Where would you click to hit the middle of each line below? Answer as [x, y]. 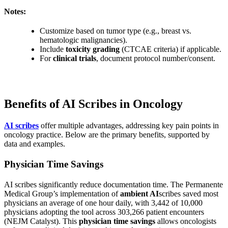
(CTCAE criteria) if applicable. [170, 49]
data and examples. [35, 144]
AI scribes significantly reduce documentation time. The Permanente [113, 184]
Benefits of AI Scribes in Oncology [93, 104]
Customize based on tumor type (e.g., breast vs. [116, 31]
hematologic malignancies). [83, 40]
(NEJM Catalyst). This [41, 221]
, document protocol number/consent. [156, 58]
